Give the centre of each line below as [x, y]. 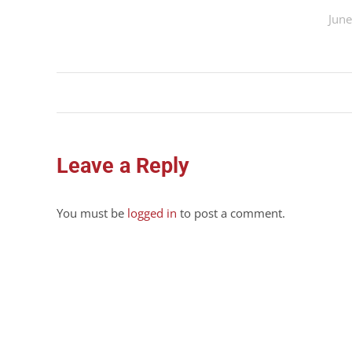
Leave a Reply [123, 166]
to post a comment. [231, 213]
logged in [152, 213]
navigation [114, 116]
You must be [92, 213]
